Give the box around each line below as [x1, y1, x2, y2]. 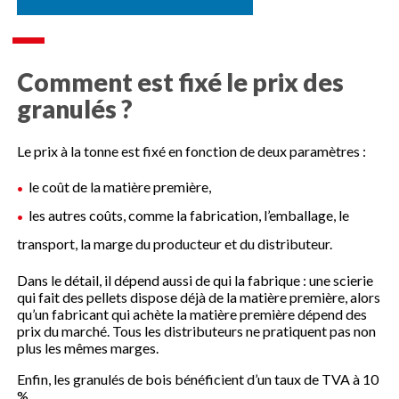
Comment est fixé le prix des [17, 66, 345, 97]
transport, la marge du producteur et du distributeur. [17, 234, 333, 252]
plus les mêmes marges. [17, 338, 159, 356]
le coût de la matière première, [28, 178, 212, 196]
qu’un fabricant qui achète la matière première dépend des [17, 305, 368, 322]
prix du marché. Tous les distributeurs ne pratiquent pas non [17, 322, 377, 339]
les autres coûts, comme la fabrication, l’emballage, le [28, 207, 350, 224]
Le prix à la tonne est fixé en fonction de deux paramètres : [17, 142, 367, 160]
